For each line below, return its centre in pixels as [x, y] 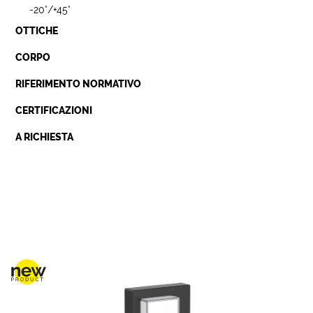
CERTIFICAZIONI [54, 110]
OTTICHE [37, 31]
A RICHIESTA [45, 137]
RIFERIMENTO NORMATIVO [79, 84]
